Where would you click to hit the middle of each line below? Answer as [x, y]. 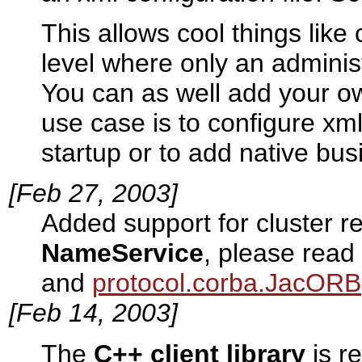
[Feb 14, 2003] [93, 313]
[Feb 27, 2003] [93, 194]
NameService [122, 253]
